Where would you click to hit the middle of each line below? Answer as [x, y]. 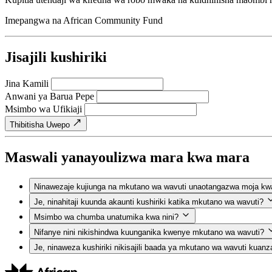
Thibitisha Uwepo [40, 125]
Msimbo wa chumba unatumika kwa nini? [106, 217]
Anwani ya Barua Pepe [49, 97]
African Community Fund [113, 21]
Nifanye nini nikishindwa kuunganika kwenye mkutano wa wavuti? [149, 233]
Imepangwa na [34, 21]
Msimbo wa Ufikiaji [43, 109]
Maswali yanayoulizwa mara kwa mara [127, 158]
